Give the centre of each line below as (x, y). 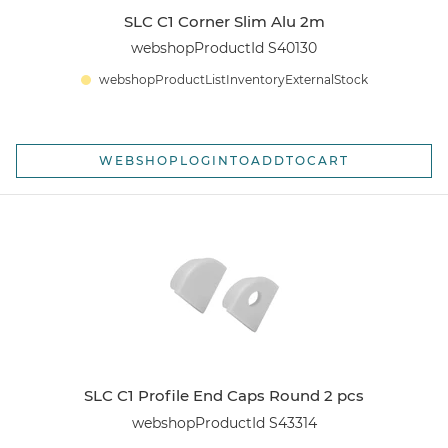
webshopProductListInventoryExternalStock (233, 80)
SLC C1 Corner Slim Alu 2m (224, 21)
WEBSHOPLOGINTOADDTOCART (224, 161)
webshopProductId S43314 (224, 422)
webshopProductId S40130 (224, 48)
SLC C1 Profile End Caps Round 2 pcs (224, 396)
